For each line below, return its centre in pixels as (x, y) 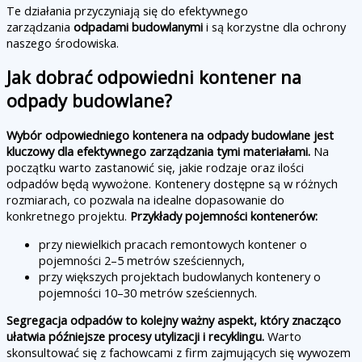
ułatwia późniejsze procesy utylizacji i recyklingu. (135, 337)
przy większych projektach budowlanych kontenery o (180, 276)
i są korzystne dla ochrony (274, 26)
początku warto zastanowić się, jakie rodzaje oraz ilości (155, 168)
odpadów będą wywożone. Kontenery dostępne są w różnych (172, 184)
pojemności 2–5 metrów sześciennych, (142, 260)
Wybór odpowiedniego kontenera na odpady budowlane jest (170, 135)
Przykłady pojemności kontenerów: (224, 216)
